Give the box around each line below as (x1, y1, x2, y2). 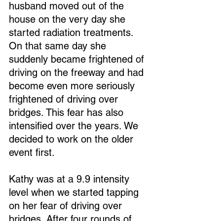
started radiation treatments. (9, 27, 136, 38)
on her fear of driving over (9, 200, 125, 212)
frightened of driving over (9, 93, 121, 105)
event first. (9, 147, 55, 158)
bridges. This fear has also (9, 107, 126, 118)
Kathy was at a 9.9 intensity (9, 173, 132, 185)
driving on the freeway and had (9, 67, 147, 78)
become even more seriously (9, 80, 138, 92)
